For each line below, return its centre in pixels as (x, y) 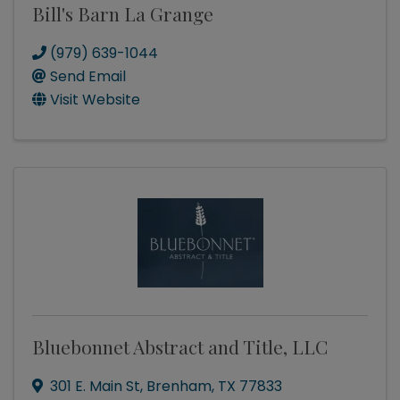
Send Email (88, 77)
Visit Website (95, 100)
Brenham (179, 387)
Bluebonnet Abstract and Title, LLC (180, 347)
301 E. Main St (95, 387)
